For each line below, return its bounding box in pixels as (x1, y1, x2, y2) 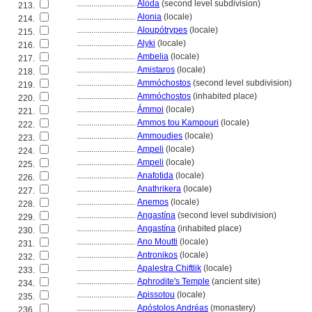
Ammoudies (137, 131, 182, 141)
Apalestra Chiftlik (137, 263, 201, 273)
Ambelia (137, 52, 169, 61)
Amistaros (137, 65, 175, 75)
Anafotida (137, 171, 173, 180)
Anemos (137, 197, 169, 207)
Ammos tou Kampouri (137, 118, 219, 127)
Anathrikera (137, 184, 181, 194)
